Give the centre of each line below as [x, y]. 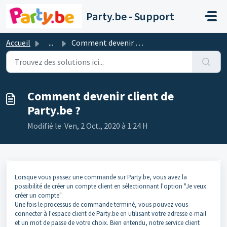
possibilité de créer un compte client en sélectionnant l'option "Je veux [110, 186]
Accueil [18, 43]
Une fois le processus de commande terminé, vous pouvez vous [101, 204]
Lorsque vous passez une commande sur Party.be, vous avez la [101, 177]
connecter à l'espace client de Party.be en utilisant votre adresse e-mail [110, 214]
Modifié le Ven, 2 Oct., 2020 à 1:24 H [88, 126]
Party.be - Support [130, 16]
